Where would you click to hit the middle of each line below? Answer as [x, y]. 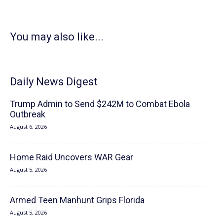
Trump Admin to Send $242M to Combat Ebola [100, 104]
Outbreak [28, 114]
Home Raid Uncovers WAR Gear [72, 157]
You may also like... [57, 37]
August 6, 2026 [28, 127]
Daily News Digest [54, 82]
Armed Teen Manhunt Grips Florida [77, 200]
